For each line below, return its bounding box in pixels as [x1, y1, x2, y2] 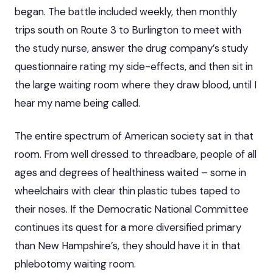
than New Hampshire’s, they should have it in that [15, 238, 241, 252]
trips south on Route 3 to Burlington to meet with [15, 23, 241, 37]
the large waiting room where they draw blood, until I [15, 77, 257, 91]
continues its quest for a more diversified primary [15, 220, 241, 234]
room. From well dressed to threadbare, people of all [15, 147, 257, 161]
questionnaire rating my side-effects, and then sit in [15, 59, 253, 73]
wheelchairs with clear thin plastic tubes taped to [15, 183, 240, 197]
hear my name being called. [15, 96, 140, 110]
